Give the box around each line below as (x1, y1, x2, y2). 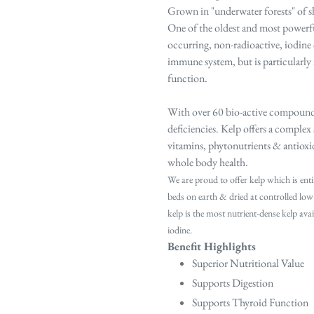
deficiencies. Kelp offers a (168, 121, 273, 137)
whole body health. (168, 155, 250, 170)
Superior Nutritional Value (192, 256, 304, 271)
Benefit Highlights (168, 239, 256, 254)
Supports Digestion (192, 275, 273, 291)
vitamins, (168, 138, 208, 153)
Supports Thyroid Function (192, 295, 308, 310)
